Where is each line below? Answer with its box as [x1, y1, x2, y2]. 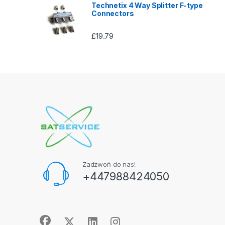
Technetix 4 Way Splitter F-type [91, 1, 203, 10]
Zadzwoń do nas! [82, 160, 136, 168]
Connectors [91, 9, 134, 18]
